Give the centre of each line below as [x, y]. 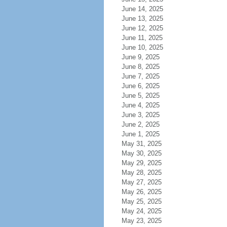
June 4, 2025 [140, 105]
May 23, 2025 [141, 221]
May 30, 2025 [141, 153]
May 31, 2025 [141, 144]
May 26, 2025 [141, 192]
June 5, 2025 [140, 96]
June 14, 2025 [142, 9]
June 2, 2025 [140, 124]
